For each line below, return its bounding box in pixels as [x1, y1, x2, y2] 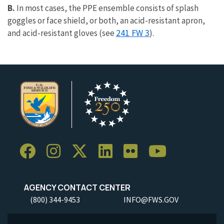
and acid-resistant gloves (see [7, 27, 116, 38]
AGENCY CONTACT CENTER [19, 182, 130, 193]
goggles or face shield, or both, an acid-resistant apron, [7, 15, 205, 26]
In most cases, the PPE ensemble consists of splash [15, 2, 198, 13]
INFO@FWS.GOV [123, 194, 178, 204]
